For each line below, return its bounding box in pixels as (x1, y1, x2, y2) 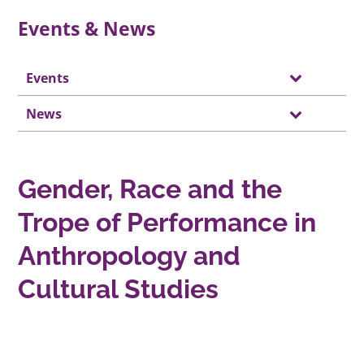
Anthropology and (18, 240, 241, 271)
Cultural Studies (18, 274, 219, 305)
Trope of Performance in (18, 207, 317, 238)
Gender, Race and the (18, 174, 283, 205)
